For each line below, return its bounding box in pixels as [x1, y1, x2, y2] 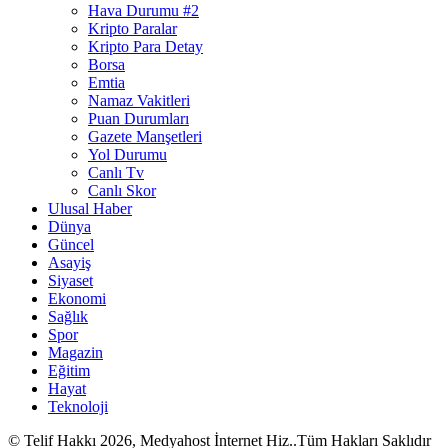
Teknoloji [48, 398, 108, 416]
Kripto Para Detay [88, 38, 203, 56]
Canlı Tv [88, 164, 144, 182]
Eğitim [48, 362, 90, 380]
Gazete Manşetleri [88, 128, 202, 146]
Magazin [48, 344, 103, 362]
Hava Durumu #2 [88, 2, 199, 20]
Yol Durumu [88, 146, 167, 164]
